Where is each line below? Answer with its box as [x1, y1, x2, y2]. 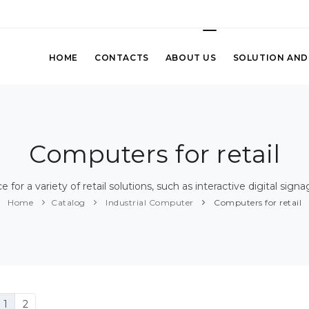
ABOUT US [165, 52, 217, 63]
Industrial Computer [103, 197, 194, 208]
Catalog [51, 197, 86, 208]
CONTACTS [94, 52, 149, 63]
